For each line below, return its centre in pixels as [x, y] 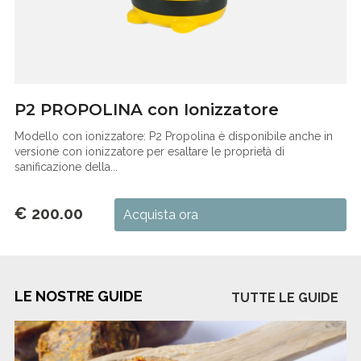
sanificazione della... [66, 166]
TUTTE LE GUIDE [285, 297]
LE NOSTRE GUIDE [78, 296]
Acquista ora [160, 214]
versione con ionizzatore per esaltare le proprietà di [149, 151]
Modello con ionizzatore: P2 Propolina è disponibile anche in [173, 136]
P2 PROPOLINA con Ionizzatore [146, 109]
